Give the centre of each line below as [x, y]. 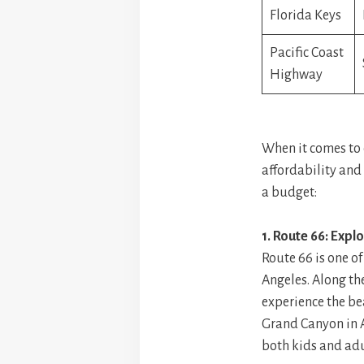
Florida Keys [305, 15]
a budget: [289, 192]
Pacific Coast [307, 52]
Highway [296, 74]
